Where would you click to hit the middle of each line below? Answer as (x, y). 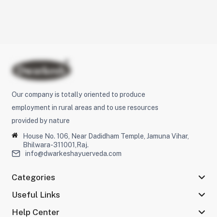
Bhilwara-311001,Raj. (55, 145)
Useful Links (36, 194)
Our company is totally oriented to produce (78, 95)
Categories (33, 177)
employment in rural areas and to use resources (85, 108)
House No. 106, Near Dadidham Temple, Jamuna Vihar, (106, 136)
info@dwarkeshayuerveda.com (73, 154)
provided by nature (40, 121)
